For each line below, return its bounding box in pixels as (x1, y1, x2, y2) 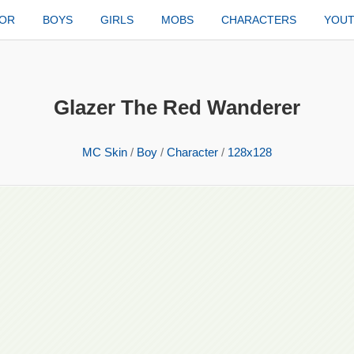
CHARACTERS (221, 13, 297, 26)
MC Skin (82, 145, 127, 159)
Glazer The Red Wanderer (54, 96, 300, 119)
